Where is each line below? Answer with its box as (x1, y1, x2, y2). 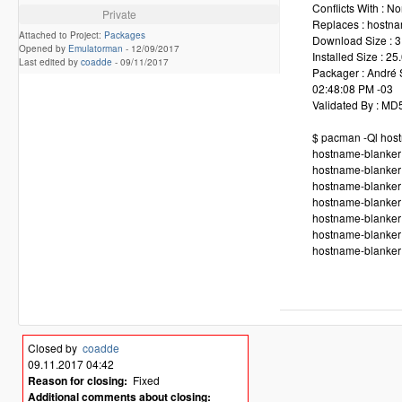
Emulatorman (68, 41, 123, 55)
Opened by (19, 41, 68, 55)
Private (101, 5, 136, 22)
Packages (104, 28, 145, 41)
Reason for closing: (28, 372, 127, 389)
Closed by (28, 340, 83, 355)
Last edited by (19, 55, 81, 68)
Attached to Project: (19, 28, 104, 41)
